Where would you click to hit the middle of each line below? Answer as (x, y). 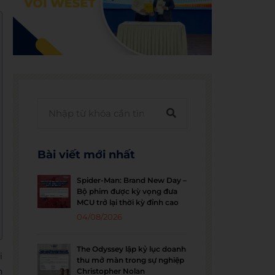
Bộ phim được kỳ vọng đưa (127, 191)
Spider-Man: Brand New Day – (132, 180)
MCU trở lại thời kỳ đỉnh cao (128, 202)
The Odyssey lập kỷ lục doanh (132, 249)
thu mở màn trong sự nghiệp (131, 260)
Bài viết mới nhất (87, 154)
